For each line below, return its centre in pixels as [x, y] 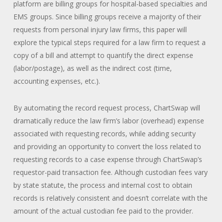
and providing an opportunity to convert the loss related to [107, 146]
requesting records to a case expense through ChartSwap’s [108, 159]
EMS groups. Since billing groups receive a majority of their [107, 16]
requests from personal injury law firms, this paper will [100, 29]
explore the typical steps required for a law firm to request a [109, 42]
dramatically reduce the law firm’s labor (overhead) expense [109, 120]
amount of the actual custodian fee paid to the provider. [103, 211]
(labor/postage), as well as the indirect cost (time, [92, 68]
